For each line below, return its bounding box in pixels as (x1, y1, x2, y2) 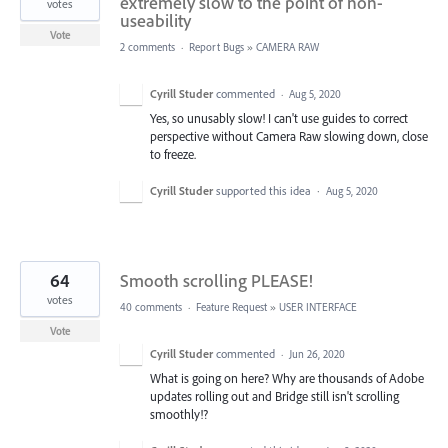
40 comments (120, 300, 182, 315)
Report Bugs (189, 40, 244, 54)
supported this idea (216, 183, 314, 199)
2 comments (120, 40, 175, 54)
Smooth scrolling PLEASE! (120, 269, 313, 293)
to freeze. (150, 146, 196, 162)
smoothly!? (150, 406, 208, 423)
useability (120, 9, 191, 32)
